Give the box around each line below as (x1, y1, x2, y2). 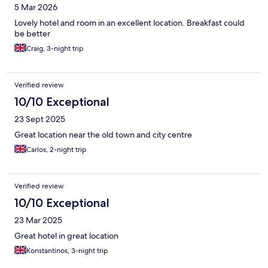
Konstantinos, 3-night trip (26, 246, 108, 256)
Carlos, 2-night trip (26, 145, 87, 155)
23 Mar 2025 (14, 215, 62, 226)
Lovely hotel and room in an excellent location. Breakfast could (14, 17, 245, 29)
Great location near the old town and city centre (14, 129, 192, 141)
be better (14, 28, 50, 39)
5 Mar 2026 (14, 2, 57, 13)
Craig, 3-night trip (26, 44, 84, 54)
